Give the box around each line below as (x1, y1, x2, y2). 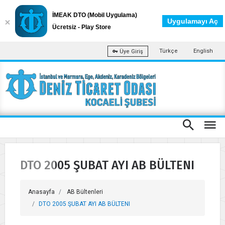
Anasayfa (28, 188, 55, 196)
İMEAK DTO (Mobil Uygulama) (52, 12, 137, 19)
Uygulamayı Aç (167, 17, 218, 25)
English (193, 48, 213, 54)
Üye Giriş (118, 48, 143, 55)
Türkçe (159, 48, 178, 54)
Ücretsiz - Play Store (52, 24, 111, 31)
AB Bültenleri (67, 188, 103, 196)
